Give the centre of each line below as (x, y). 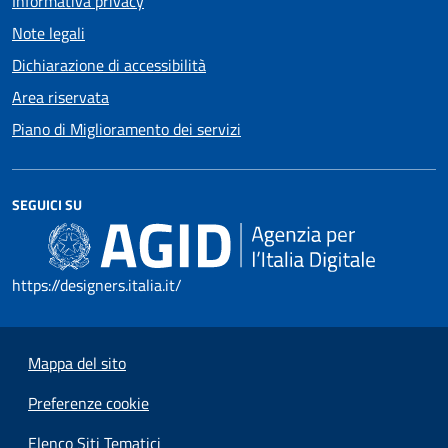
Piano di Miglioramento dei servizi (126, 129)
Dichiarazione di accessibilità (109, 65)
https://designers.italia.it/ (97, 285)
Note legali (48, 33)
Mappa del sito (77, 363)
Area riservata (60, 97)
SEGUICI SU (47, 205)
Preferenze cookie (88, 403)
